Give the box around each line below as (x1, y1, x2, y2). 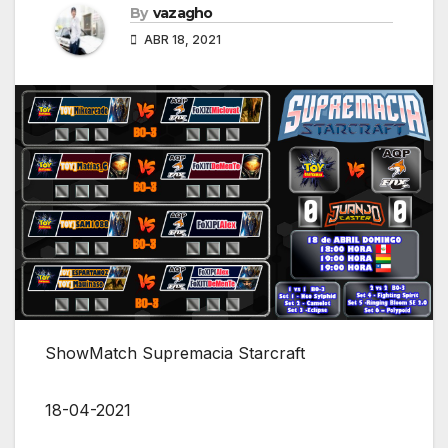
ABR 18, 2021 (141, 32, 221, 48)
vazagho (152, 4, 213, 23)
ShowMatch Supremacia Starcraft (45, 343, 305, 364)
